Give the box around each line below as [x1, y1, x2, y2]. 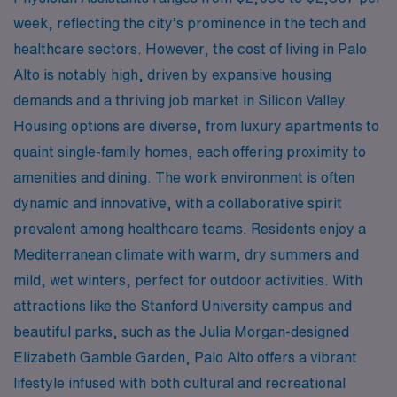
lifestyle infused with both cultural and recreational [13, 375, 346, 390]
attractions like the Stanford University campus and [13, 298, 352, 313]
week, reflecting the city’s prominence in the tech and [13, 15, 366, 30]
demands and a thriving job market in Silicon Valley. [13, 92, 348, 107]
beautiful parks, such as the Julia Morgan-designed [13, 323, 349, 339]
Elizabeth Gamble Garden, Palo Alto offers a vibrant [13, 349, 357, 364]
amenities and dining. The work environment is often [13, 169, 354, 184]
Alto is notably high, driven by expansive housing [13, 66, 331, 82]
